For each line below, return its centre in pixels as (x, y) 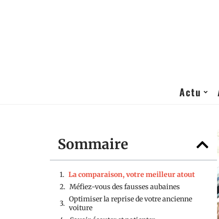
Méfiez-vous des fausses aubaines (125, 187)
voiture (81, 208)
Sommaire (93, 144)
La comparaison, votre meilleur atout (132, 175)
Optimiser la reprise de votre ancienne (131, 199)
